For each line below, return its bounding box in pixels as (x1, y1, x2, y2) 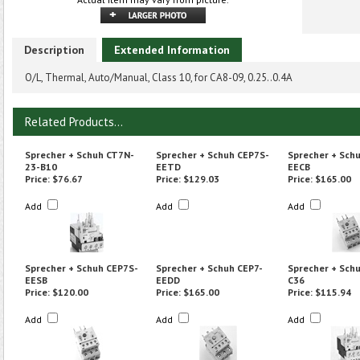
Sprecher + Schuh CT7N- (25, 149, 134, 161)
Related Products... (25, 114, 123, 129)
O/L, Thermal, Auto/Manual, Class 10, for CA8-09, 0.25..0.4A (25, 71, 292, 84)
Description (24, 43, 84, 57)
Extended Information (114, 43, 230, 57)
